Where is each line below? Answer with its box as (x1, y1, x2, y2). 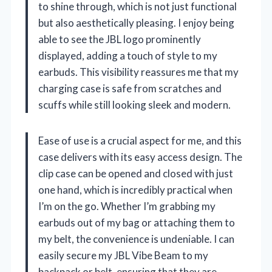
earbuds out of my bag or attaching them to (38, 216, 235, 229)
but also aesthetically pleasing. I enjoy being (38, 16, 234, 29)
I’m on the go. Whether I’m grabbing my (38, 199, 216, 212)
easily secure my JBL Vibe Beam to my (38, 248, 208, 262)
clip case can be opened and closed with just (38, 166, 233, 180)
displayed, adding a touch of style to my (38, 49, 217, 62)
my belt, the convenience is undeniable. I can (38, 232, 234, 245)
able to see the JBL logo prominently (38, 32, 201, 46)
